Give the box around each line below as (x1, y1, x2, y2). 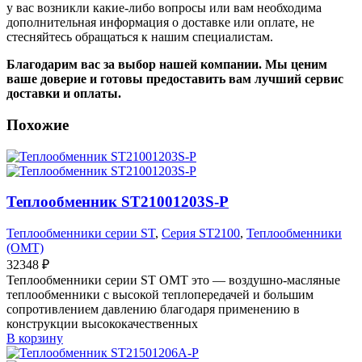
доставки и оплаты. (6, 86, 121, 101)
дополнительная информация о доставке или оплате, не (6, 15, 314, 30)
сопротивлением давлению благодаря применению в (6, 301, 300, 316)
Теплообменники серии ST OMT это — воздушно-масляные (6, 272, 340, 287)
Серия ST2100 (162, 225, 240, 240)
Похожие (6, 116, 69, 133)
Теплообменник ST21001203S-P (6, 193, 229, 211)
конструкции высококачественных (6, 316, 198, 330)
